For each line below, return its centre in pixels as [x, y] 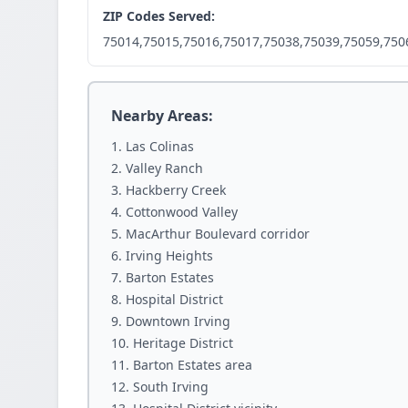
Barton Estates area [193, 365]
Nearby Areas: [162, 116]
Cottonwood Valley [182, 212]
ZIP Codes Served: [159, 16]
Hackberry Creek [176, 190]
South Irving [171, 387]
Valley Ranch [164, 168]
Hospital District [174, 299]
